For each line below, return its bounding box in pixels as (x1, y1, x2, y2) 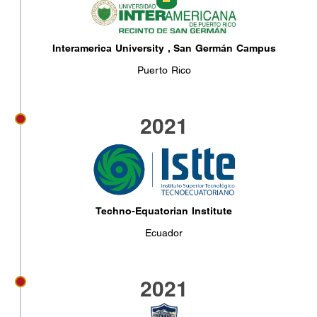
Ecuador (145, 226, 183, 238)
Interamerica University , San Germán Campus (52, 42, 276, 54)
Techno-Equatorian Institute (96, 204, 233, 217)
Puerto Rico (137, 64, 191, 76)
